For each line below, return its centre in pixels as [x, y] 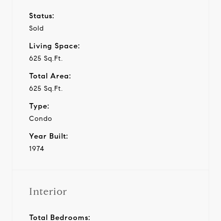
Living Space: [55, 46]
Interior [48, 191]
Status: [42, 16]
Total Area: [50, 76]
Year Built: [49, 136]
